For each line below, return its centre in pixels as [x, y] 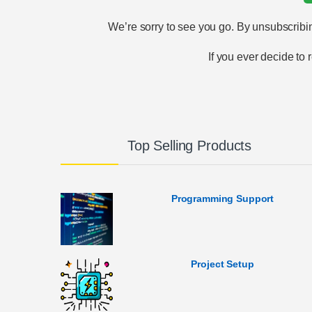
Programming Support [223, 198]
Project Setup [223, 264]
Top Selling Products [189, 145]
